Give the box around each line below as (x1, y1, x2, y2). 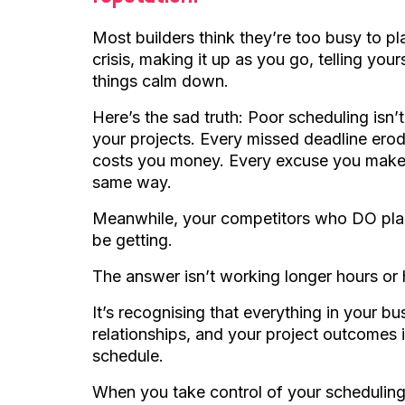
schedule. (92, 346, 164, 365)
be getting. (92, 231, 173, 250)
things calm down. (92, 71, 229, 90)
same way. (92, 173, 172, 192)
